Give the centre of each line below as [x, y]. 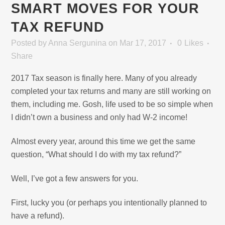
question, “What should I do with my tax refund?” [96, 154]
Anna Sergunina [78, 43]
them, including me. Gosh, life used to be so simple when [112, 104]
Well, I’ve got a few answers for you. [75, 178]
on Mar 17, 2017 [138, 43]
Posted [25, 43]
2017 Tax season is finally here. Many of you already [104, 78]
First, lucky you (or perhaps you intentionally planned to [109, 202]
